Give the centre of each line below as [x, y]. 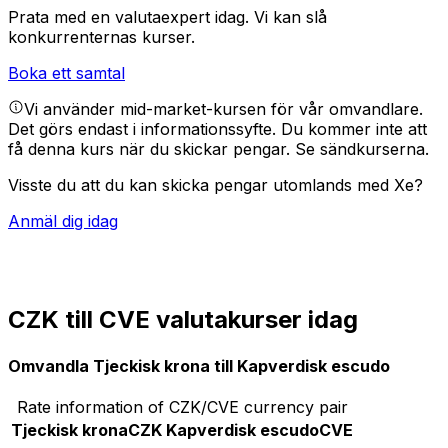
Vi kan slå [290, 17]
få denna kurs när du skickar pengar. [151, 149]
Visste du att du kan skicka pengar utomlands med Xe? [215, 185]
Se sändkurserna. [362, 149]
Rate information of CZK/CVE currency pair [182, 406]
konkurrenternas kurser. [101, 37]
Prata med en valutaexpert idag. [131, 17]
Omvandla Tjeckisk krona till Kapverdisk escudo [199, 365]
